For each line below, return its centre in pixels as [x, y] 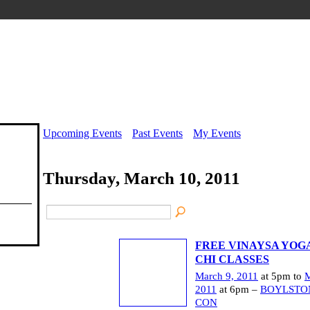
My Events [217, 133]
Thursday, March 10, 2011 [142, 179]
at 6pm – [238, 289]
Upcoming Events [82, 133]
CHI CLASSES [232, 259]
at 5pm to [281, 276]
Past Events [157, 133]
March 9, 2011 [227, 276]
